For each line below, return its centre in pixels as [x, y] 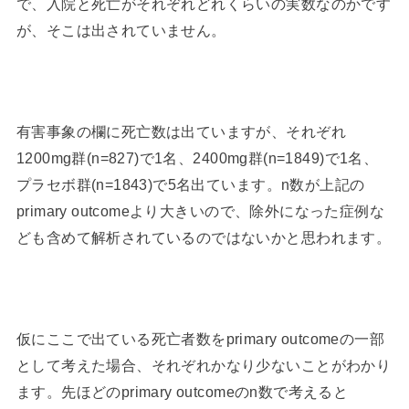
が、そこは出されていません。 [121, 31]
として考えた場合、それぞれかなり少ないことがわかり [204, 365]
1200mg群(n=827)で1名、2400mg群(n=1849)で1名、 [197, 157]
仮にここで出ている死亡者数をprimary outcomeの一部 [200, 338]
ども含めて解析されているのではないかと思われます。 [204, 237]
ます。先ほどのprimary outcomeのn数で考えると [182, 391]
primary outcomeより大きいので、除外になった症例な [200, 210]
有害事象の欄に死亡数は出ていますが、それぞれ [181, 131]
